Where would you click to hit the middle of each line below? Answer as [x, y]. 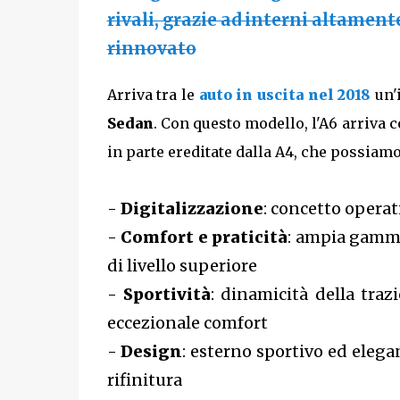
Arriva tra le [153, 94]
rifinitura [144, 379]
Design [152, 351]
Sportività [167, 294]
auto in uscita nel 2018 [285, 94]
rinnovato [151, 49]
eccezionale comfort [187, 322]
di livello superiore [182, 265]
